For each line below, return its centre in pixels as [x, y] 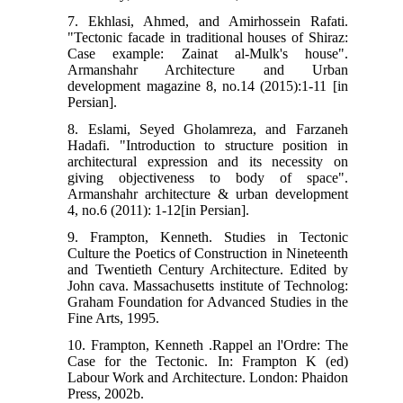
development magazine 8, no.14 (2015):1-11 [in [208, 85]
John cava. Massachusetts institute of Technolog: [208, 285]
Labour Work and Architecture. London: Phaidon [208, 377]
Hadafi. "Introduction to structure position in [208, 145]
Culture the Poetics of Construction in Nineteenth [208, 253]
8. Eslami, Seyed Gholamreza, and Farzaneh [208, 129]
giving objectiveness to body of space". [208, 177]
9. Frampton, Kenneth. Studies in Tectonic [208, 237]
